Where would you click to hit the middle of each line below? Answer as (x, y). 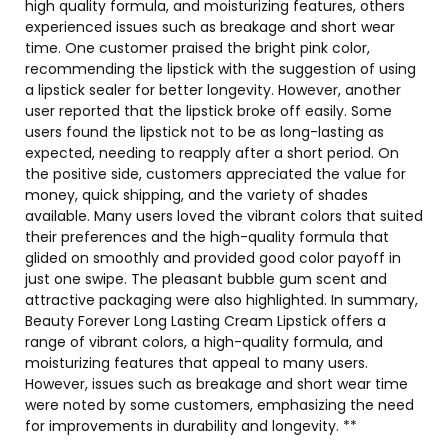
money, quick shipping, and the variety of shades (196, 195)
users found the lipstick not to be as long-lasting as (204, 132)
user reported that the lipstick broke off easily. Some (208, 111)
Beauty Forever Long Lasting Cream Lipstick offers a (205, 321)
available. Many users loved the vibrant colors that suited (224, 216)
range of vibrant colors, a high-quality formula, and (204, 342)
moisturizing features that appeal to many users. (196, 363)
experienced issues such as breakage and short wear (210, 27)
